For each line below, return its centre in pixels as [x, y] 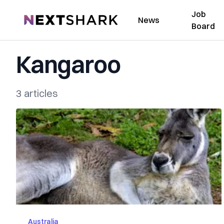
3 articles [37, 93]
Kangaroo [68, 64]
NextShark [42, 18]
